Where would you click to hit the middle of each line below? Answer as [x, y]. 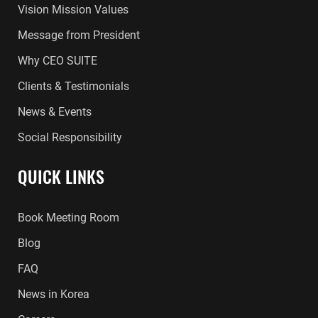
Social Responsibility [70, 137]
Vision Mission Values [73, 10]
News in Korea [54, 294]
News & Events [55, 112]
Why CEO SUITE [57, 61]
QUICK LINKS [61, 176]
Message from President [79, 35]
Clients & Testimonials [73, 86]
